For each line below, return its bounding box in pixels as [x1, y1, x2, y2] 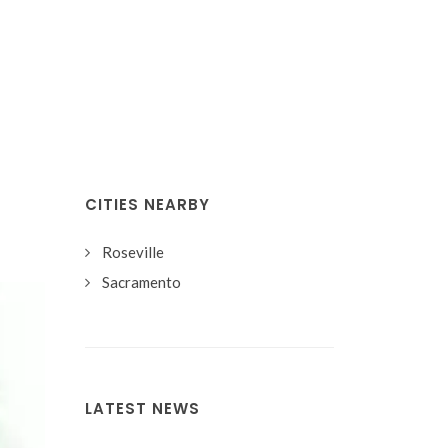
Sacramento [102, 273, 181, 291]
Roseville [102, 243, 164, 261]
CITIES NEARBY [85, 194, 210, 215]
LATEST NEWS [85, 398, 200, 419]
